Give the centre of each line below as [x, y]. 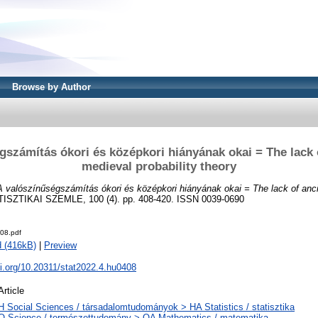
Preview [60, 246]
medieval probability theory [159, 166]
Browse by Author [51, 87]
